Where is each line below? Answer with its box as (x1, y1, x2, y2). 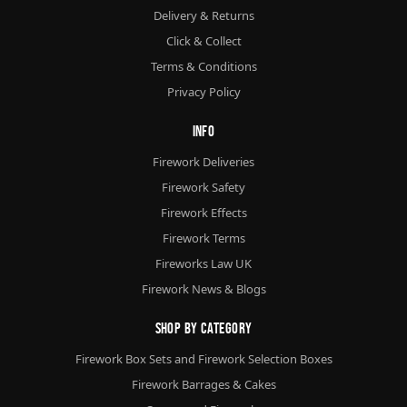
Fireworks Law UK (155, 254, 252, 272)
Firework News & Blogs (141, 280, 266, 297)
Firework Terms (162, 229, 245, 246)
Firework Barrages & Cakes (131, 375, 276, 392)
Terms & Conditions (150, 57, 257, 74)
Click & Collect (165, 32, 242, 49)
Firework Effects (160, 203, 247, 221)
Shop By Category (154, 318, 253, 337)
